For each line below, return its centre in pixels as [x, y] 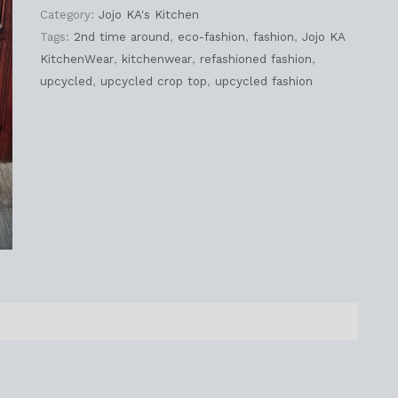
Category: [69, 15]
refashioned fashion [255, 59]
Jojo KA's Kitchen [148, 15]
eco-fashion [211, 37]
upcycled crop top [153, 81]
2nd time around [121, 37]
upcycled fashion [263, 81]
